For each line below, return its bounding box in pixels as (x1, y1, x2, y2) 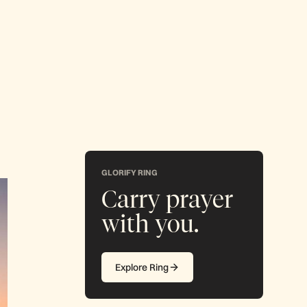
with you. (101, 208, 199, 238)
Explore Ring (115, 261, 169, 273)
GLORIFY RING (101, 167, 158, 177)
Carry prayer (101, 184, 233, 214)
